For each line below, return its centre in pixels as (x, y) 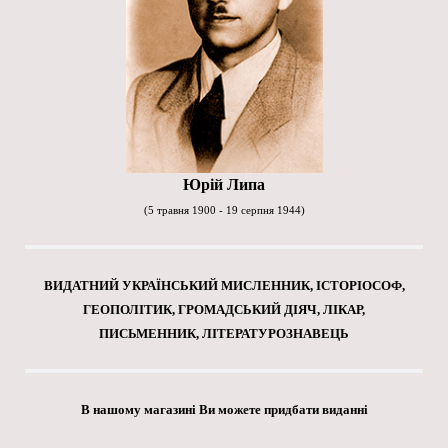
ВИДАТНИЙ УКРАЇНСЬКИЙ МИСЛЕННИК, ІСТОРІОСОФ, (224, 285)
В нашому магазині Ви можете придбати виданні (224, 409)
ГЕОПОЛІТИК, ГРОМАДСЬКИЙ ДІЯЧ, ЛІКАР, (224, 309)
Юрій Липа (224, 184)
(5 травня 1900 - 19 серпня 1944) (224, 210)
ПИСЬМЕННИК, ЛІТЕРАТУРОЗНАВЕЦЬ (224, 333)
